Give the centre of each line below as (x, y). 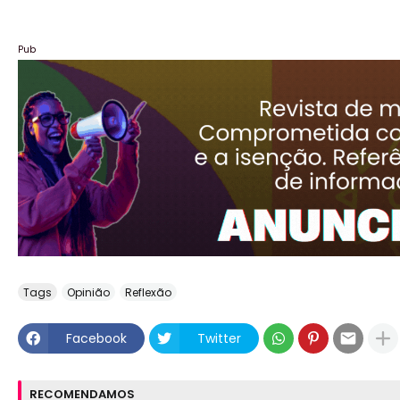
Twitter (219, 338)
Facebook (96, 338)
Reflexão (148, 292)
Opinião (88, 292)
